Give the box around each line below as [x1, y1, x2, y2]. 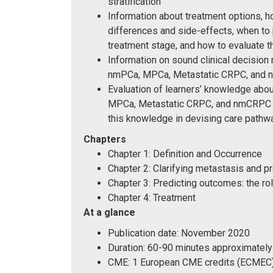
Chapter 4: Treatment [108, 191, 196, 204]
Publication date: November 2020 [108, 227, 250, 239]
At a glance [83, 206, 135, 218]
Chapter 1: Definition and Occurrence [108, 147, 262, 160]
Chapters [83, 133, 126, 145]
